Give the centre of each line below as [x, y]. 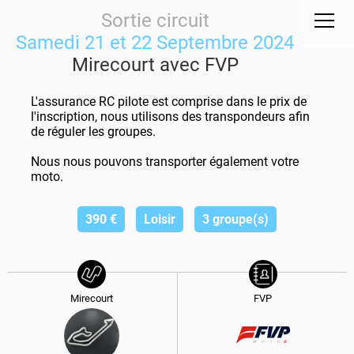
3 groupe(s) [235, 219]
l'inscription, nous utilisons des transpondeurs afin [170, 116]
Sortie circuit [155, 21]
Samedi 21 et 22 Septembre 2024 [155, 43]
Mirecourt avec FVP [155, 65]
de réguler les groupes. [93, 131]
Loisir [159, 219]
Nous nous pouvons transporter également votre [164, 161]
